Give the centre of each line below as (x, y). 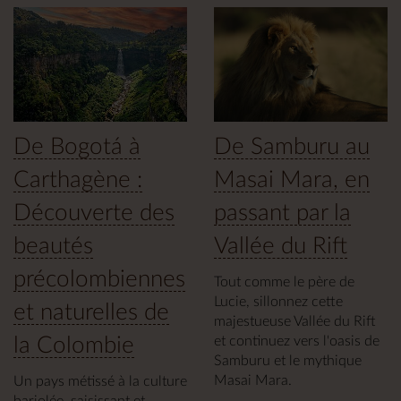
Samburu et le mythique (288, 361)
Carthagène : (78, 180)
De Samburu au (292, 147)
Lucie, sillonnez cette (278, 302)
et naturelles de (91, 313)
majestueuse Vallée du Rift (295, 322)
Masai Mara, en (292, 180)
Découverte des (94, 213)
